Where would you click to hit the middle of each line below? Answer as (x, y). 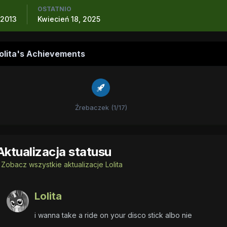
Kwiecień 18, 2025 (69, 19)
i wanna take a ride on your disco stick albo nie (114, 215)
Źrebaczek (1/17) (101, 107)
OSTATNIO (54, 9)
